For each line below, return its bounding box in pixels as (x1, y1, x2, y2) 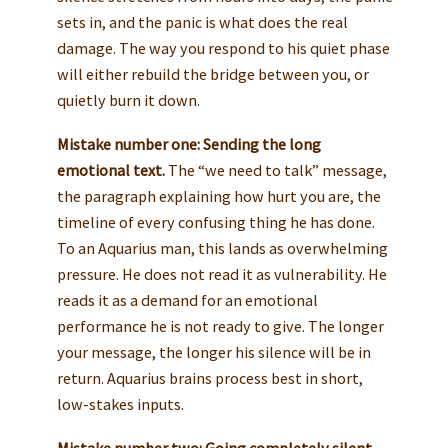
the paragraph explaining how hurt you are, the (56, 185, 381, 206)
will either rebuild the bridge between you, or (56, 63, 369, 84)
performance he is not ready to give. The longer (56, 315, 384, 336)
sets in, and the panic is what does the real (56, 11, 348, 32)
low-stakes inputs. (56, 393, 184, 414)
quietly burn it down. (56, 89, 200, 110)
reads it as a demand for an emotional (56, 289, 318, 310)
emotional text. (56, 159, 165, 180)
